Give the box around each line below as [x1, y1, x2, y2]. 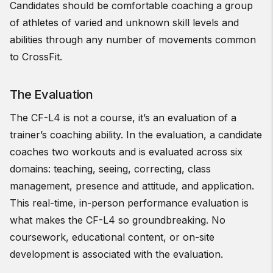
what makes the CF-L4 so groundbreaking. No [10, 213, 225, 226]
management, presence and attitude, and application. [10, 179, 254, 192]
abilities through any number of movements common [10, 33, 256, 46]
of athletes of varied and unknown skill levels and [10, 16, 239, 29]
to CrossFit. [10, 50, 62, 63]
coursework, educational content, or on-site [10, 230, 214, 243]
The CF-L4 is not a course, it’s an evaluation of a [10, 111, 236, 124]
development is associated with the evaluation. [10, 247, 223, 260]
